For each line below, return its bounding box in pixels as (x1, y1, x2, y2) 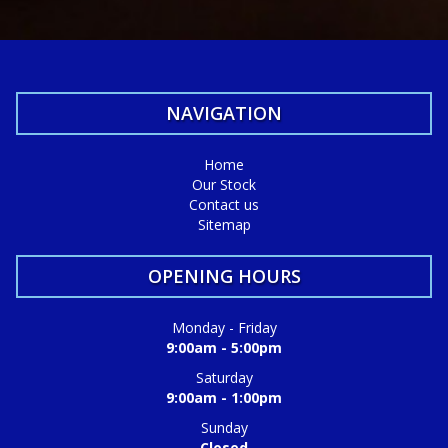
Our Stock (192, 175, 256, 194)
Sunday (200, 418, 248, 437)
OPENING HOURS (147, 264, 301, 288)
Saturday (195, 368, 253, 387)
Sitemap (197, 215, 251, 234)
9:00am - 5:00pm (166, 338, 282, 357)
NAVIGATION (166, 101, 282, 125)
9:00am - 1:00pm (166, 388, 282, 407)
